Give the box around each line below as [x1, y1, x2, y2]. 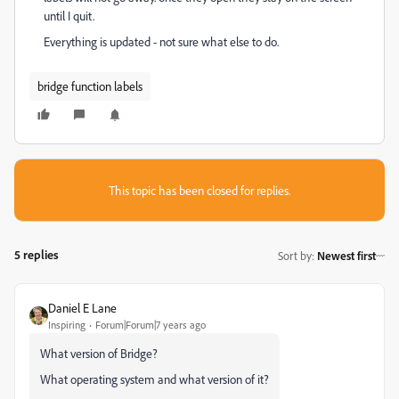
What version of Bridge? [40, 346, 158, 361]
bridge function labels [37, 78, 142, 94]
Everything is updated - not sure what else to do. [44, 34, 279, 49]
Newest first [317, 248, 376, 263]
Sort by [278, 248, 312, 263]
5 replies [14, 247, 59, 262]
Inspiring [48, 318, 85, 331]
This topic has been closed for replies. [109, 183, 290, 198]
